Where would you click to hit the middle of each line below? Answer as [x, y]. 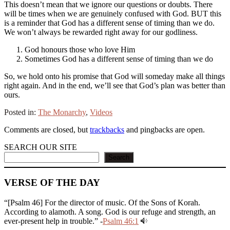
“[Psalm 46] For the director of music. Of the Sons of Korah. [102, 203]
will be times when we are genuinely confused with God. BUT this [113, 13]
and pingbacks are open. [165, 129]
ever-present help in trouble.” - [53, 221]
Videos [101, 112]
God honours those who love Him [80, 49]
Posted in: [21, 112]
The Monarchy [62, 112]
